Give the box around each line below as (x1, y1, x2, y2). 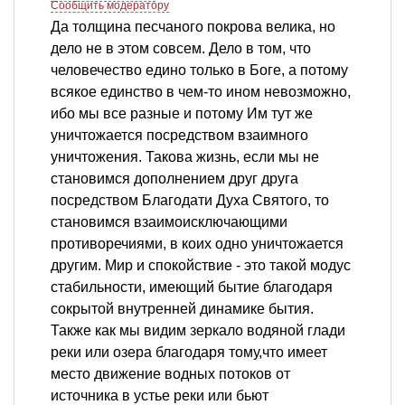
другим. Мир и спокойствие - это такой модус (51, 258, 351, 274)
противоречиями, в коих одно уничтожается (51, 236, 344, 252)
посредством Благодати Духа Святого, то (51, 193, 329, 209)
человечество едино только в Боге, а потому (51, 62, 348, 79)
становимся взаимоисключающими (51, 214, 287, 231)
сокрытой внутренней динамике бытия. (51, 301, 314, 317)
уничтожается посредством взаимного (51, 127, 308, 144)
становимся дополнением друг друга (51, 171, 298, 187)
